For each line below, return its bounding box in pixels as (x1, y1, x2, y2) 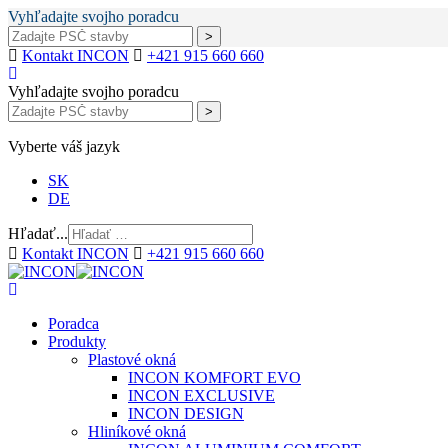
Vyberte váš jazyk (8, 138, 120, 155)
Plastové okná (88, 351, 176, 368)
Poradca (48, 315, 99, 332)
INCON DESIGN (128, 405, 244, 422)
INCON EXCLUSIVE (128, 387, 275, 404)
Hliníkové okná (88, 423, 186, 440)
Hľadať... (8, 225, 68, 242)
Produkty (48, 333, 106, 350)
